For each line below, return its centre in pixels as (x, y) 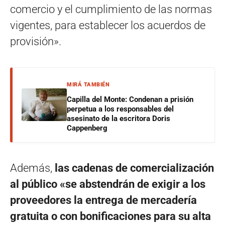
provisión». (36, 41)
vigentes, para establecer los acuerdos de (108, 25)
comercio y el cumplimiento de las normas (111, 9)
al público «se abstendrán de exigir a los (108, 184)
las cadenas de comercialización (133, 168)
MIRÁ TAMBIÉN (88, 84)
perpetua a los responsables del (120, 109)
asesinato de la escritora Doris (119, 118)
